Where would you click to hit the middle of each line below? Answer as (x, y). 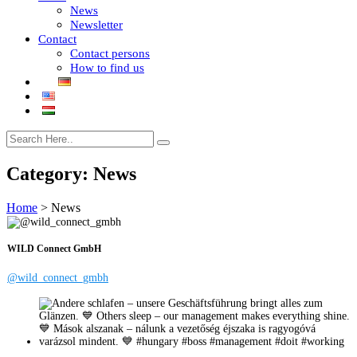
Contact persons (110, 53)
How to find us (107, 68)
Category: (50, 173)
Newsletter (96, 25)
